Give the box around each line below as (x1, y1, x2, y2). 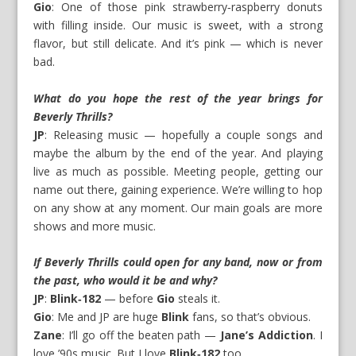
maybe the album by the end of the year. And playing (33, 145, 323, 161)
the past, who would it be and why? (33, 273, 218, 288)
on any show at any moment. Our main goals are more (33, 199, 323, 215)
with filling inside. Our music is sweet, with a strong (33, 17, 323, 33)
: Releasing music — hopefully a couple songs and (44, 126, 323, 142)
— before (101, 291, 157, 307)
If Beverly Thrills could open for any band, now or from (33, 254, 323, 270)
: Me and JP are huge (52, 309, 162, 325)
